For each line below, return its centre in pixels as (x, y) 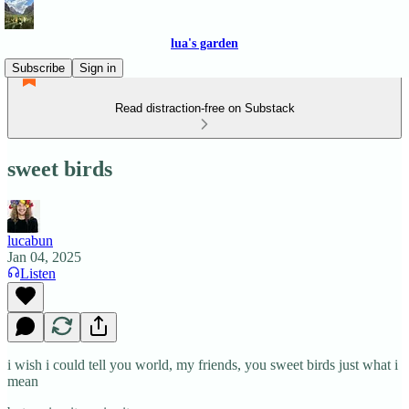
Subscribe (38, 68)
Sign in (98, 68)
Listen (38, 273)
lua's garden (204, 43)
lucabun (30, 240)
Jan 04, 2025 (44, 257)
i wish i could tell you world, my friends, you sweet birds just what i (203, 364)
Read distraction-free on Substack (204, 108)
